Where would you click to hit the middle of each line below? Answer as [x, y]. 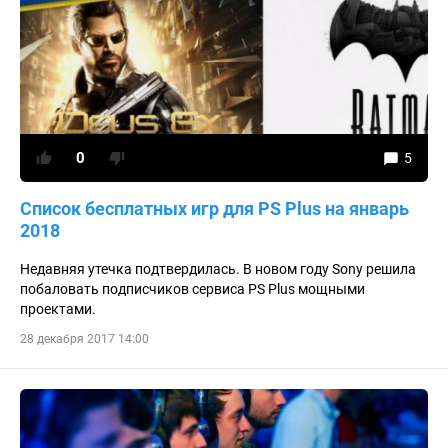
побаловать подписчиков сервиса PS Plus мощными [192, 289]
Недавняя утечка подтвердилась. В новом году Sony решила [218, 269]
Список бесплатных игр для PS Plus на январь [214, 208]
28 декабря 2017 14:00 [84, 339]
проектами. [58, 309]
